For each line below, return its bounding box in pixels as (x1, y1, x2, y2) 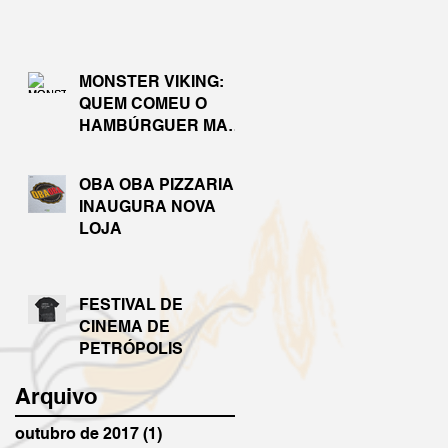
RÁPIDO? (79, 137, 152, 157)
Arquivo (15, 382, 97, 409)
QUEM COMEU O (79, 93, 207, 113)
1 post (162, 423, 209, 443)
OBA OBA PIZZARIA (79, 174, 234, 194)
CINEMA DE (79, 316, 170, 336)
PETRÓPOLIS (79, 338, 183, 358)
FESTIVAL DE (79, 294, 183, 314)
